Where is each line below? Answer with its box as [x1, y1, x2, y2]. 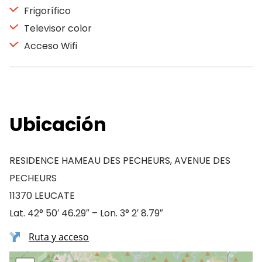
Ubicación [9, 111, 106, 137]
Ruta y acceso [29, 230, 89, 243]
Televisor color [22, 22, 92, 35]
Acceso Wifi [22, 39, 77, 53]
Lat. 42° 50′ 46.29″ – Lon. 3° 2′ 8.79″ [9, 206, 163, 220]
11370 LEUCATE [9, 189, 75, 202]
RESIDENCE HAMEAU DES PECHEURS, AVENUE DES [9, 154, 230, 167]
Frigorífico [22, 4, 71, 18]
